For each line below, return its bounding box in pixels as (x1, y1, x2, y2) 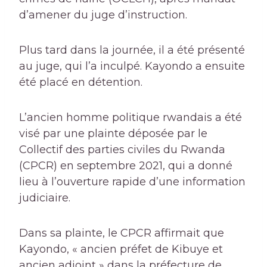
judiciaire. (19, 191, 70, 205)
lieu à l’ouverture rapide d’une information (19, 175, 246, 189)
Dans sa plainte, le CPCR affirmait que (19, 226, 224, 240)
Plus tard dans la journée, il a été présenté (19, 44, 245, 57)
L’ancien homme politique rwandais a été (19, 111, 242, 125)
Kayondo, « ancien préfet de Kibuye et (19, 243, 223, 256)
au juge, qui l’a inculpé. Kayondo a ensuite (19, 60, 245, 73)
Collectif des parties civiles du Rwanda (19, 143, 225, 157)
